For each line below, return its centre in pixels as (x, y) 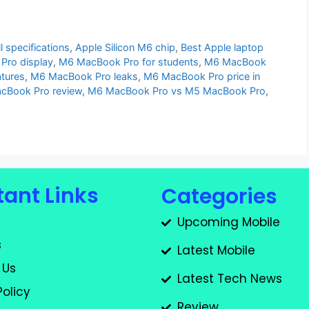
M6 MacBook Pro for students (129, 62)
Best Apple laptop (222, 48)
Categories (219, 197)
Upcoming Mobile (228, 222)
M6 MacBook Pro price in (202, 77)
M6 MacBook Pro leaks (84, 77)
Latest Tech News (229, 279)
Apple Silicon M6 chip (126, 48)
